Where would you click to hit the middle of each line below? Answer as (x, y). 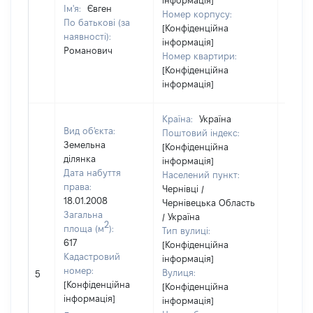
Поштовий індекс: (201, 133)
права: (78, 187)
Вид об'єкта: (89, 131)
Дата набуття (92, 173)
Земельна (85, 145)
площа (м (84, 228)
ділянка (80, 159)
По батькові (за (97, 22)
